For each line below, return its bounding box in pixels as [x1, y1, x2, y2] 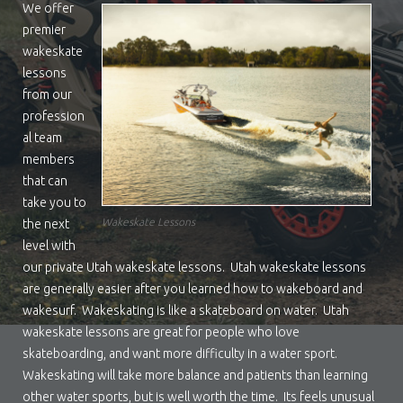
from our [22, 86, 72, 102]
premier [22, 22, 66, 37]
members [22, 151, 75, 166]
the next [22, 216, 69, 231]
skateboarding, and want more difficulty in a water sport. [22, 345, 340, 361]
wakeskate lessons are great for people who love [22, 324, 300, 339]
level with [22, 237, 76, 253]
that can [22, 173, 67, 188]
